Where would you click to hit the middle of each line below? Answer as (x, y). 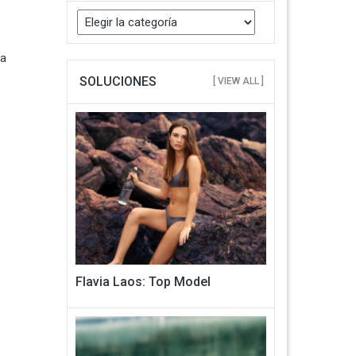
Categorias (97, 33)
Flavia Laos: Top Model (143, 282)
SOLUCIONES (118, 81)
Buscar (86, 11)
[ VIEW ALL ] (238, 81)
